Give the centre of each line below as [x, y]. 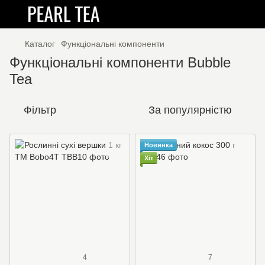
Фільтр [40, 110]
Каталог [40, 44]
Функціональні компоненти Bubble [120, 62]
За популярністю [190, 110]
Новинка [159, 145]
